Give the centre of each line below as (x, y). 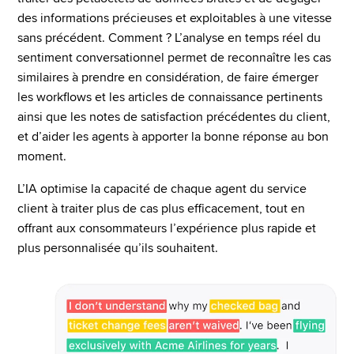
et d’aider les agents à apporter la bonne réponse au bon (173, 137)
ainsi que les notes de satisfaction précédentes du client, (174, 117)
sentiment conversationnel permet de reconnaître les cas (174, 58)
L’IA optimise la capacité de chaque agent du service (162, 189)
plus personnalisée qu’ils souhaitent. (118, 248)
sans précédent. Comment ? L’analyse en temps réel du (169, 38)
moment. (42, 156)
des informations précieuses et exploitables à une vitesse (175, 18)
